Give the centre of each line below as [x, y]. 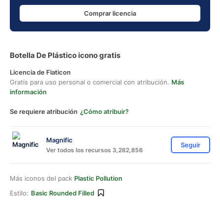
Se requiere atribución [44, 111]
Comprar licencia [110, 13]
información [28, 92]
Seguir [191, 145]
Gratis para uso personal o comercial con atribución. [91, 82]
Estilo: [19, 193]
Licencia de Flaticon [40, 72]
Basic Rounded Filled [63, 193]
